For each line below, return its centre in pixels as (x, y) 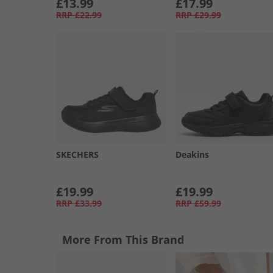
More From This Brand (123, 239)
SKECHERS (77, 154)
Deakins (192, 154)
